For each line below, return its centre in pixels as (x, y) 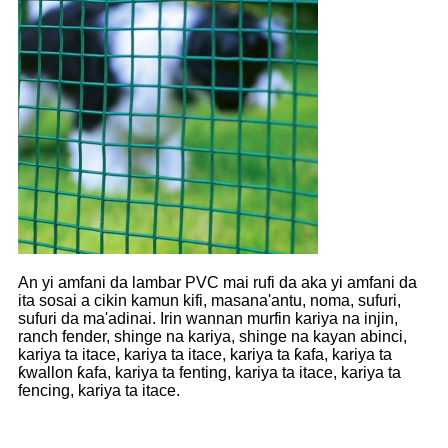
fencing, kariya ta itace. (99, 390)
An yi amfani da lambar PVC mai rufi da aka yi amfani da (217, 282)
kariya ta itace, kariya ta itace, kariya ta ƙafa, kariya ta (205, 354)
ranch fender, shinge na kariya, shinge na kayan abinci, (212, 336)
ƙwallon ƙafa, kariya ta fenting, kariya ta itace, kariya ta (209, 372)
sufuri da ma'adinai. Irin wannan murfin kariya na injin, (208, 318)
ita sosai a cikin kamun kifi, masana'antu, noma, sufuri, (209, 300)
